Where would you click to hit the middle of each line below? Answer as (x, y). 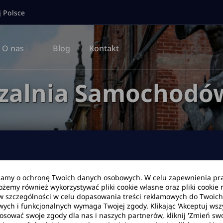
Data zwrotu (89, 188)
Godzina (203, 188)
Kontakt (104, 48)
